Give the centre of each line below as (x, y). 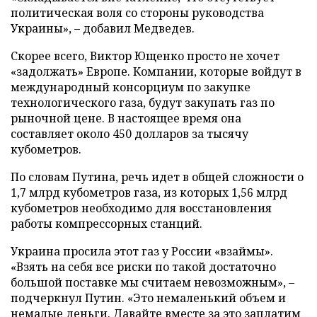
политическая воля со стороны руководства (137, 13)
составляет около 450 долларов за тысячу (129, 134)
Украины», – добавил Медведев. (103, 28)
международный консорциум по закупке (131, 87)
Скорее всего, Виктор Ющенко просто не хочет (145, 56)
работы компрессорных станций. (106, 224)
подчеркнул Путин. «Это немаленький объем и (148, 298)
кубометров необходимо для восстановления (141, 208)
